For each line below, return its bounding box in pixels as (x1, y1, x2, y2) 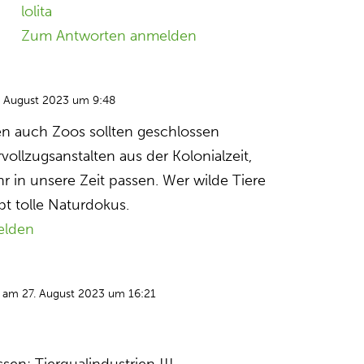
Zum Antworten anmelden (21, 27, 197, 45)
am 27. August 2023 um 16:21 (2, 287, 157, 301)
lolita (21, 2, 53, 20)
